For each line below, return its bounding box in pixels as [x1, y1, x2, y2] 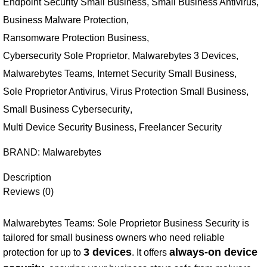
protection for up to [3, 247, 83, 258]
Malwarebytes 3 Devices [132, 50, 236, 61]
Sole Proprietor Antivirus [3, 86, 105, 97]
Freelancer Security [139, 122, 222, 133]
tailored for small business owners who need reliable [3, 232, 225, 243]
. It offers [132, 247, 169, 258]
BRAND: [3, 147, 42, 158]
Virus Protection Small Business [110, 86, 246, 97]
